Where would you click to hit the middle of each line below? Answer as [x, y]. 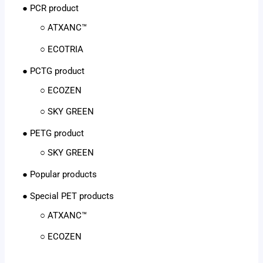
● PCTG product [54, 71]
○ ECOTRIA [58, 49]
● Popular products [60, 174]
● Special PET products [68, 196]
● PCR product [51, 9]
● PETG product [53, 134]
